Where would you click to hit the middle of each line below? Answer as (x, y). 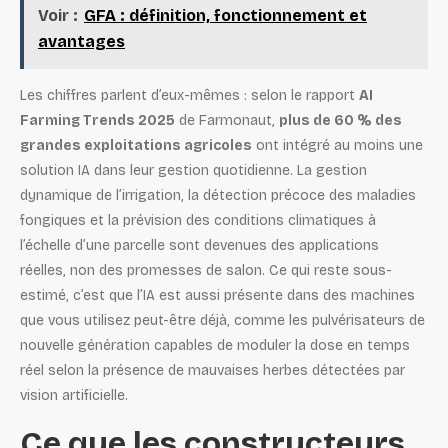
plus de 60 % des (340, 120)
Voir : (58, 15)
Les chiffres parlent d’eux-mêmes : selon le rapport (189, 95)
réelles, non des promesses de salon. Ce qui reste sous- (206, 270)
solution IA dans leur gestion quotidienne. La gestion (193, 170)
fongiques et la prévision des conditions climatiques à (198, 220)
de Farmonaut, (227, 120)
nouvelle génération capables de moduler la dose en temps (215, 345)
